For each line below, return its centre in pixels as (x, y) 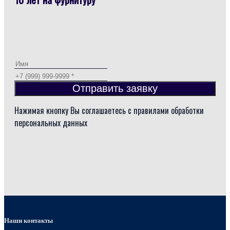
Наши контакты (28, 220)
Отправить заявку (115, 89)
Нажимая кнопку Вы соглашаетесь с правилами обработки (109, 111)
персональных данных (51, 123)
